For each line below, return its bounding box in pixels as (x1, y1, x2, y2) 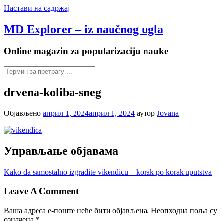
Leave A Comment (4, 185, 79, 196)
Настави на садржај (4, 4, 70, 12)
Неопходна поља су (151, 206, 217, 215)
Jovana (157, 109, 179, 118)
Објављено (4, 109, 43, 118)
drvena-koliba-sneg (4, 86, 101, 99)
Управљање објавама (4, 145, 118, 158)
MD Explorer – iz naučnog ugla (4, 22, 163, 36)
